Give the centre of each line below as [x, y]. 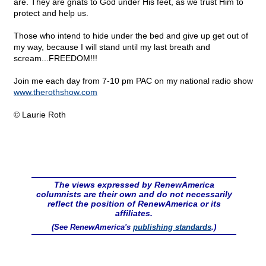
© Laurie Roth [40, 115]
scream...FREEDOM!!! [56, 58]
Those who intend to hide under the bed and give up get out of [131, 36]
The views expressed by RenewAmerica [134, 185]
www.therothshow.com [56, 92]
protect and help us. [51, 13]
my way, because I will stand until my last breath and [112, 47]
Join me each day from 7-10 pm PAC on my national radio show [133, 81]
